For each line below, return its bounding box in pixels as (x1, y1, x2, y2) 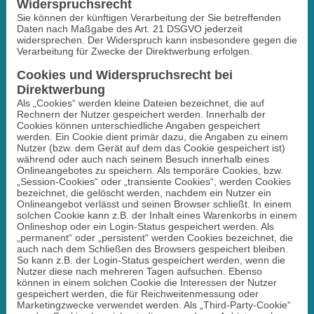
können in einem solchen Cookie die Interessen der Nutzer (16, 276, 277, 288)
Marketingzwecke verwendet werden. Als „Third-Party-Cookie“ (16, 299, 291, 310)
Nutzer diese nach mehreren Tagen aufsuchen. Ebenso (16, 265, 262, 277)
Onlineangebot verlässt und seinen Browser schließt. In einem (16, 198, 292, 210)
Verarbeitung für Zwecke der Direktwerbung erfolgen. (16, 45, 252, 57)
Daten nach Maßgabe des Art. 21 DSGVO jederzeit (16, 22, 243, 34)
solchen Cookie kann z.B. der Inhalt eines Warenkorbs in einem (16, 209, 297, 221)
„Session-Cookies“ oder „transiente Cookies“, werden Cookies (16, 175, 291, 187)
